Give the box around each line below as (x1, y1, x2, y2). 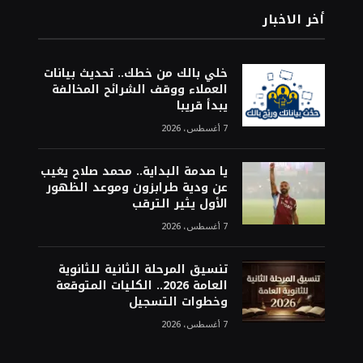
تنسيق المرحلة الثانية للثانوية (58, 258, 228, 281)
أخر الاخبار (263, 8, 325, 32)
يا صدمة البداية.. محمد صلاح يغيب (40, 160, 228, 183)
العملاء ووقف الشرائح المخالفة (51, 79, 228, 101)
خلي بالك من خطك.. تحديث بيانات (43, 62, 228, 85)
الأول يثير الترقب (131, 193, 228, 216)
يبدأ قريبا (176, 95, 228, 117)
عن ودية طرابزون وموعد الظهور (45, 177, 228, 199)
